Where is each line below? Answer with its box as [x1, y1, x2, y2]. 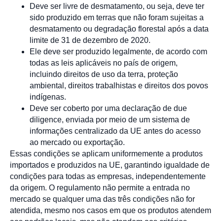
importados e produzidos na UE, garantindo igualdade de [10, 160, 210, 169]
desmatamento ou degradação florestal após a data [30, 24, 209, 33]
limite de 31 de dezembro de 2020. [30, 36, 150, 44]
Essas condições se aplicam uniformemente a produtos [10, 149, 203, 158]
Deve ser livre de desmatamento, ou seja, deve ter [30, 1, 204, 10]
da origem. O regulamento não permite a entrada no [10, 183, 190, 192]
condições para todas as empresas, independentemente [10, 172, 206, 181]
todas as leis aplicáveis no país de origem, [30, 58, 178, 67]
